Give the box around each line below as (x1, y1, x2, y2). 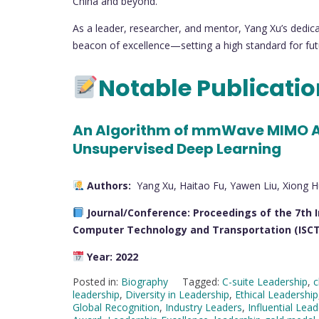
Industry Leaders (165, 300, 242, 314)
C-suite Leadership (222, 274, 308, 288)
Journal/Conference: (83, 205, 193, 219)
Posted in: (73, 274, 121, 288)
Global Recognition (73, 300, 159, 314)
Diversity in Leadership (125, 287, 229, 301)
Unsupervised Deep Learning (73, 139, 281, 159)
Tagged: (182, 274, 222, 288)
